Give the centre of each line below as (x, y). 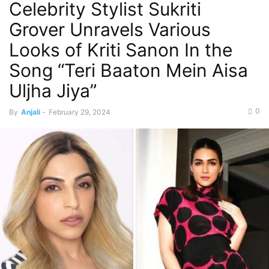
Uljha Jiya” (53, 91)
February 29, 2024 (80, 112)
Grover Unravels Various (110, 29)
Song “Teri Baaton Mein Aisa (128, 70)
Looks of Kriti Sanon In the (121, 50)
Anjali (31, 112)
